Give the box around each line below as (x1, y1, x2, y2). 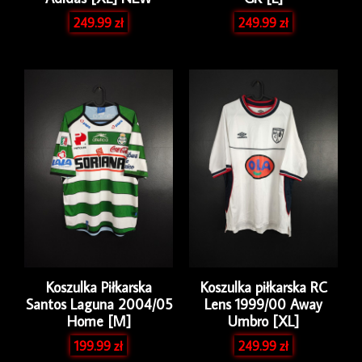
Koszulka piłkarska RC (200, 278, 327, 297)
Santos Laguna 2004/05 (25, 295, 172, 314)
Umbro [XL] (228, 312, 299, 331)
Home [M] (66, 312, 131, 331)
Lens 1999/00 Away (204, 295, 322, 314)
